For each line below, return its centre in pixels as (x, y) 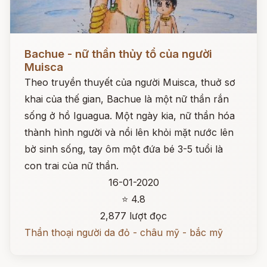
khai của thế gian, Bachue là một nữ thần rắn (127, 99)
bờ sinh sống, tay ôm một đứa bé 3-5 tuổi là (124, 149)
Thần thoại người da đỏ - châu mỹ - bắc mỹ (124, 232)
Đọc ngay (32, 45)
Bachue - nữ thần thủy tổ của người (118, 54)
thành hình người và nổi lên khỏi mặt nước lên (129, 132)
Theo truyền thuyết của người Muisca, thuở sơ (130, 82)
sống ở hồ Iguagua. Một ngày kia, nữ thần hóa (130, 116)
